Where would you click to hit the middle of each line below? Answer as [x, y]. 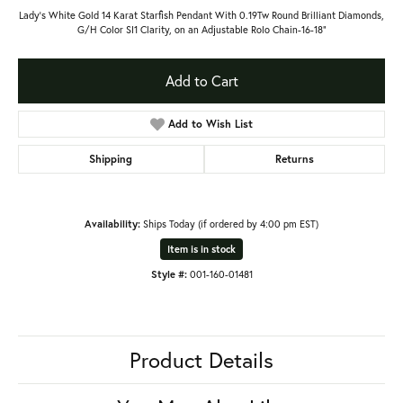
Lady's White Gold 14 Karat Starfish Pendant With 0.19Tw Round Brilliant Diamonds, [201, 14]
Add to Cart [201, 80]
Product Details [201, 359]
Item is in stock [201, 249]
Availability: [112, 223]
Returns [294, 158]
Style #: [169, 273]
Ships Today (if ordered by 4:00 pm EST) [231, 223]
